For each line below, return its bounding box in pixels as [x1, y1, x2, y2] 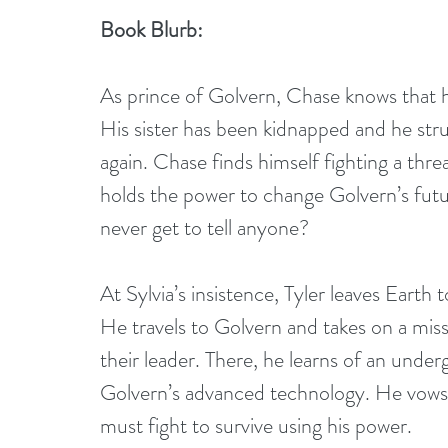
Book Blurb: [100, 14, 203, 45]
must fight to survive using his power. [100, 410, 412, 441]
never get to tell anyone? [100, 212, 309, 243]
